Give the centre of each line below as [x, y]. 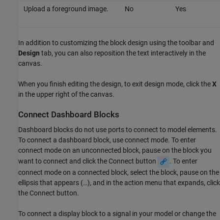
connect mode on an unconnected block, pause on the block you [115, 150]
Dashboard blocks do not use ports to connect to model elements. [118, 129]
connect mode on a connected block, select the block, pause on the [119, 172]
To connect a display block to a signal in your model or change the [117, 213]
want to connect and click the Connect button [88, 161]
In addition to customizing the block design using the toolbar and [116, 42]
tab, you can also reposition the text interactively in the [123, 53]
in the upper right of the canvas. [66, 94]
